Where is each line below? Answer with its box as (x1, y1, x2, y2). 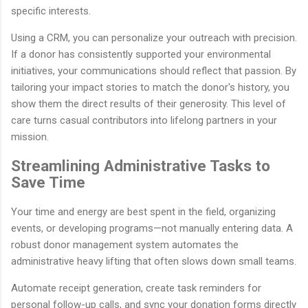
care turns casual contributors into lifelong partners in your (11, 113, 277, 126)
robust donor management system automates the (11, 238, 239, 251)
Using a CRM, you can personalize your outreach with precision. (11, 31, 297, 44)
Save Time (11, 173, 85, 192)
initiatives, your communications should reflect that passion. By (11, 64, 296, 77)
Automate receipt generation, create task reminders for (11, 281, 261, 294)
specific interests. (11, 4, 91, 17)
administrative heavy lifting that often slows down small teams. (11, 254, 296, 267)
